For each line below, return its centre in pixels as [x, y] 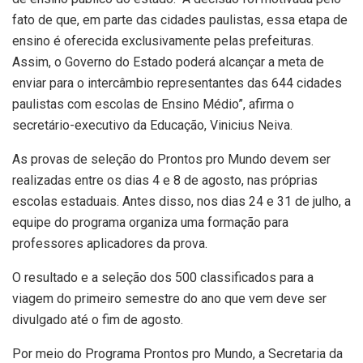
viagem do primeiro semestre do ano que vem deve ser [169, 299]
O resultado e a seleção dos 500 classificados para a [163, 278]
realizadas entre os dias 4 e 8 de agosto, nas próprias [165, 181]
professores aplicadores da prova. [110, 244]
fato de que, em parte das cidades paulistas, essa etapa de [180, 20]
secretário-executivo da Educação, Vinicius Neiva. [152, 126]
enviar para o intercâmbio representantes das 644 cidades [177, 83]
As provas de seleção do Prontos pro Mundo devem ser [171, 160]
